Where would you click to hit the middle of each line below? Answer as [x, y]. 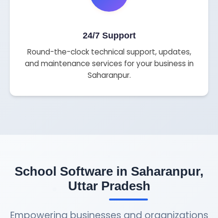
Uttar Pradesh [109, 186]
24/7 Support [109, 36]
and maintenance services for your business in [109, 64]
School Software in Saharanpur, [109, 172]
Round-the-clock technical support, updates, [109, 52]
